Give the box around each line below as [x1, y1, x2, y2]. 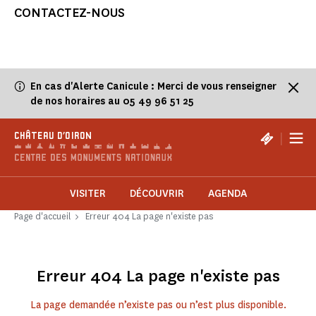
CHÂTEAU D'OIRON [14, 131, 92, 142]
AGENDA [207, 187, 247, 201]
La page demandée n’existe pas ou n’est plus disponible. [30, 298, 286, 312]
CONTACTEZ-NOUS [14, 4, 125, 22]
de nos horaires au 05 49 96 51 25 [30, 95, 194, 109]
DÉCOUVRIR [129, 187, 184, 201]
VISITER [69, 187, 106, 201]
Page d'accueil [14, 210, 71, 223]
